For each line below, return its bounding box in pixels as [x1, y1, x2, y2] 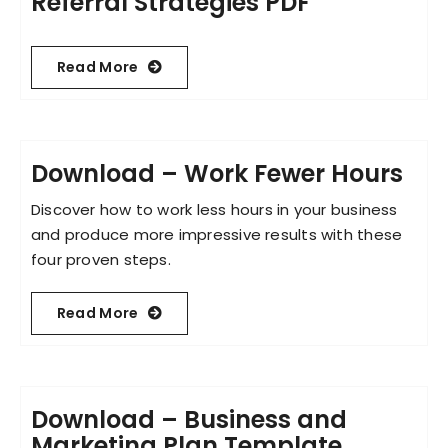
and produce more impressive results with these [30, 223, 403, 245]
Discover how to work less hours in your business [30, 198, 398, 220]
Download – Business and [30, 402, 347, 436]
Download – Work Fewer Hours [30, 156, 403, 190]
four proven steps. [30, 248, 171, 270]
